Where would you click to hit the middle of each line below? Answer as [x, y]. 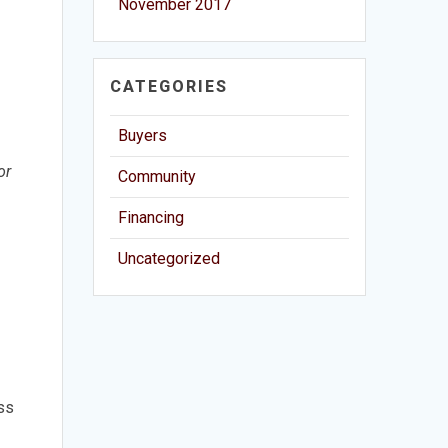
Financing [151, 217]
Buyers [143, 135]
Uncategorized [169, 258]
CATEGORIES [169, 86]
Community [157, 176]
